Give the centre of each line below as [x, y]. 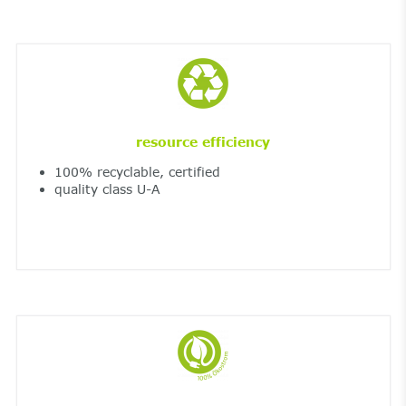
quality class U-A [107, 189]
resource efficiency [203, 142]
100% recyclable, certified [137, 172]
